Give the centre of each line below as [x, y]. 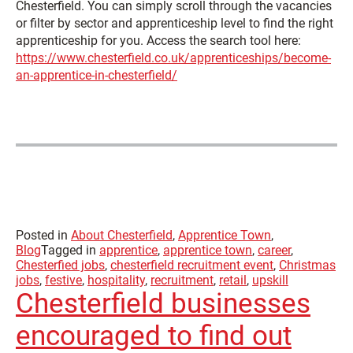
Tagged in [70, 250]
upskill [270, 280]
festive [63, 280]
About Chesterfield [122, 235]
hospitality [116, 280]
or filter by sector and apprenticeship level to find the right [175, 23]
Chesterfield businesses [163, 303]
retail [233, 280]
